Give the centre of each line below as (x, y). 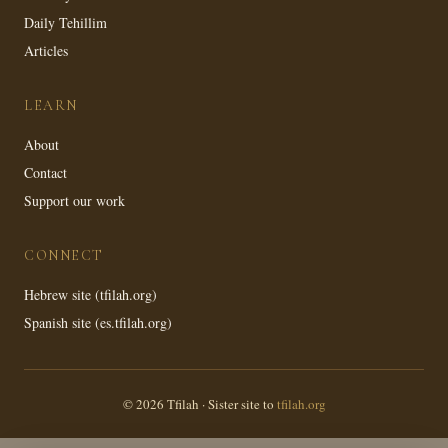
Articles (46, 51)
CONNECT (64, 256)
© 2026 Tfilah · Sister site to (199, 404)
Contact (45, 173)
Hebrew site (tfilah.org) (90, 295)
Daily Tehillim (65, 23)
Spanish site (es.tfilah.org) (98, 323)
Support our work (74, 201)
